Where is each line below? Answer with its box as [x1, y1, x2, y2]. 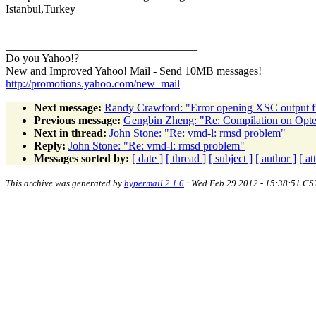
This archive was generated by [6, 177, 124, 188]
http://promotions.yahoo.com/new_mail [6, 77, 180, 90]
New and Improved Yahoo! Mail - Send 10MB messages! [6, 64, 262, 77]
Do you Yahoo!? [6, 51, 79, 64]
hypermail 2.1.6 [124, 177, 184, 188]
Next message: [34, 101, 102, 114]
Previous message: [34, 114, 121, 126]
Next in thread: [34, 126, 107, 139]
